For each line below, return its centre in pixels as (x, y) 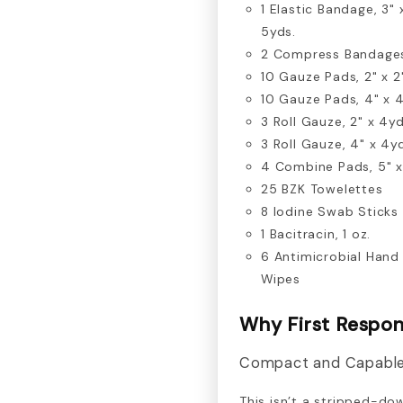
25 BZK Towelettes (322, 188)
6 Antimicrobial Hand (331, 256)
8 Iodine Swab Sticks (330, 211)
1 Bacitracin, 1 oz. (316, 233)
